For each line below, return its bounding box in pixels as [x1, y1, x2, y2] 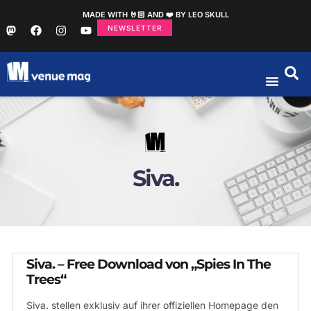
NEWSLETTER [108, 24, 162, 32]
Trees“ [26, 271, 66, 287]
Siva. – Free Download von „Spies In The [26, 256, 271, 272]
